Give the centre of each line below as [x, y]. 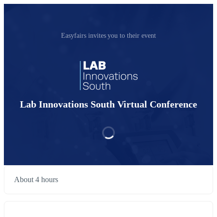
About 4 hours [36, 180]
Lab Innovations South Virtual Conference [108, 104]
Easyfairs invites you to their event [108, 36]
